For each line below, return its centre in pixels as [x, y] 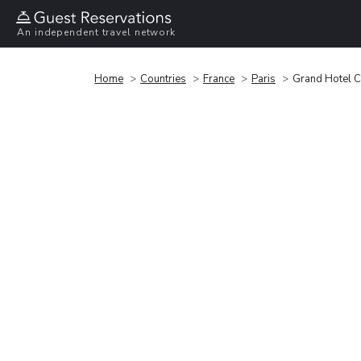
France [219, 79]
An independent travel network [97, 33]
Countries [163, 79]
